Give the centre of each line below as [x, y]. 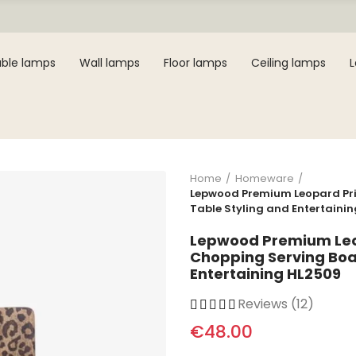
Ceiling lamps [289, 63]
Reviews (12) [276, 304]
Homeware [265, 178]
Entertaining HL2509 [265, 274]
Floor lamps [196, 63]
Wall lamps [110, 63]
